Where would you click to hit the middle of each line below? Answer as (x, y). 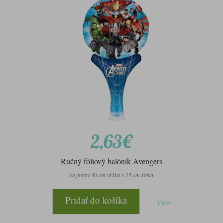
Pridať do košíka (96, 200)
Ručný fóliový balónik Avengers (111, 161)
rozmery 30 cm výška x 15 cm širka (111, 175)
